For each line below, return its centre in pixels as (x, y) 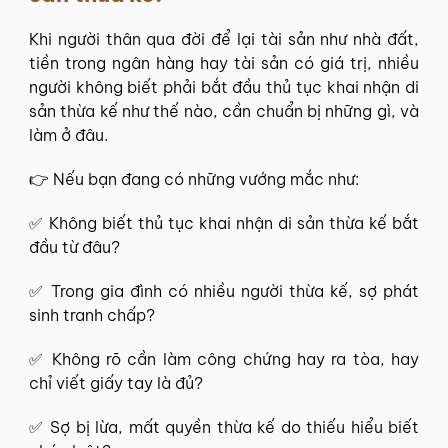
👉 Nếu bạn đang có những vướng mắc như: (194, 178)
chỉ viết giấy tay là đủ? (116, 382)
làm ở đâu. (68, 134)
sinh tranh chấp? (92, 314)
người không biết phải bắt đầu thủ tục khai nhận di (224, 86)
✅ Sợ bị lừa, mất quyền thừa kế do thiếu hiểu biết (224, 426)
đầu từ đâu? (74, 246)
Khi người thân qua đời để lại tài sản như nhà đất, (224, 38)
